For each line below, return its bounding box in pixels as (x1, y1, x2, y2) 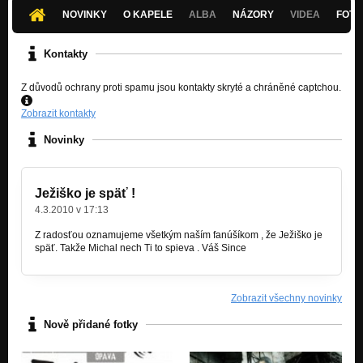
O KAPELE (123, 9, 173, 21)
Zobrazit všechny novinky (231, 293, 342, 305)
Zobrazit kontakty (21, 108, 96, 120)
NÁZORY (233, 9, 275, 21)
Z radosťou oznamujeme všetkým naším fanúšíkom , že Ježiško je (35, 229, 322, 241)
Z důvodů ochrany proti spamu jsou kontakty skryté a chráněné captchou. (21, 82, 341, 94)
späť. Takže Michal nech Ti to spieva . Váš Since (35, 242, 246, 254)
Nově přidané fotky (44, 318, 138, 331)
